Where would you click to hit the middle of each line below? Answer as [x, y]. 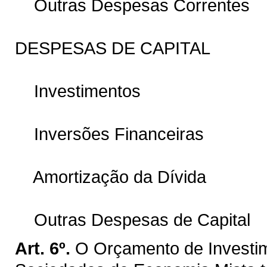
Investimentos [78, 91]
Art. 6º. [43, 248]
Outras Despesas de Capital [133, 219]
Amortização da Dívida [111, 176]
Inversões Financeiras [109, 133]
